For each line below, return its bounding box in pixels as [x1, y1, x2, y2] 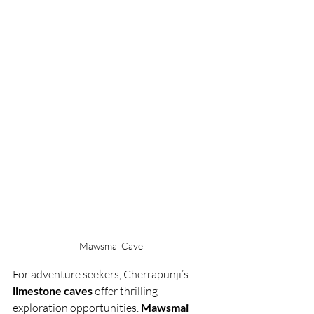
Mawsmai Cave [79, 240, 145, 252]
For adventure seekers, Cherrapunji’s [13, 267, 191, 282]
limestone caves [13, 284, 93, 298]
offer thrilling [93, 284, 160, 299]
